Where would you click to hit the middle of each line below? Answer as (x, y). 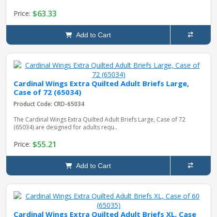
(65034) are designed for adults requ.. (65, 127)
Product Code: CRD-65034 (49, 104)
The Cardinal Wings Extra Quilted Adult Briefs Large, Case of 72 (100, 119)
